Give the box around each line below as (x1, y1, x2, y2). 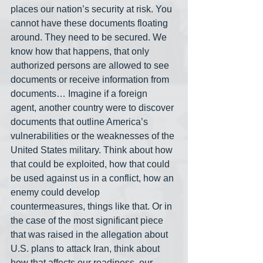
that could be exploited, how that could (11, 159, 172, 170)
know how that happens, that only (11, 46, 151, 57)
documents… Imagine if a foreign (11, 89, 150, 99)
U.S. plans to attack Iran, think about (11, 244, 162, 254)
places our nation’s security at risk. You (11, 4, 174, 15)
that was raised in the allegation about (11, 230, 170, 240)
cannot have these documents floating (11, 18, 170, 29)
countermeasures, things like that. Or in (11, 201, 174, 212)
